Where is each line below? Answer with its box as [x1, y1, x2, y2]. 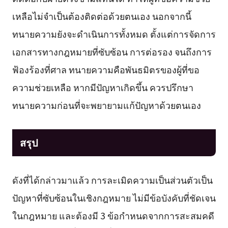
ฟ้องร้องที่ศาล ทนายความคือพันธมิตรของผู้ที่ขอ [12, 63, 199, 76]
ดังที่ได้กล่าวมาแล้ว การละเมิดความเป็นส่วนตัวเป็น [12, 173, 213, 187]
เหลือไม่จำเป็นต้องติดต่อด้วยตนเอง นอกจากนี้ [12, 9, 191, 23]
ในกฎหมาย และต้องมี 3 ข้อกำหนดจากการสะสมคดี [12, 209, 214, 222]
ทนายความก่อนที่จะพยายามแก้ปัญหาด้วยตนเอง [12, 98, 201, 112]
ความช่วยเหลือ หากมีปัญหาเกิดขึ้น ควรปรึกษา [12, 80, 193, 94]
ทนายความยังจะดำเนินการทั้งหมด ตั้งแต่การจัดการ [12, 27, 216, 41]
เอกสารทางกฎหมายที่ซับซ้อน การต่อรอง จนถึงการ [12, 45, 212, 59]
